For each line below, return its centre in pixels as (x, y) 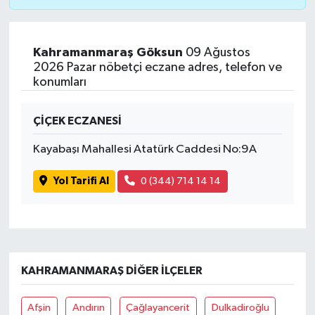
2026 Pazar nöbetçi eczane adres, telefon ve (157, 67)
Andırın (88, 308)
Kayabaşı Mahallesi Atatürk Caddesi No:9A (144, 149)
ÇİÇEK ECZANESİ (77, 121)
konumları (59, 82)
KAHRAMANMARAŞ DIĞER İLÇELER (111, 271)
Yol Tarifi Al (81, 181)
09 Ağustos (216, 52)
